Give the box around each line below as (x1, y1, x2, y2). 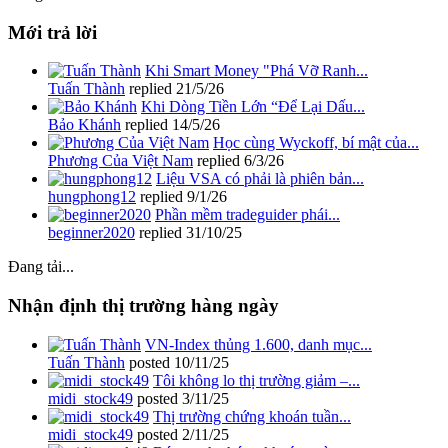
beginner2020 (48, 224, 135, 242)
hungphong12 (48, 188, 136, 206)
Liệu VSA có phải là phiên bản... (156, 170, 364, 188)
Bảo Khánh (48, 116, 121, 134)
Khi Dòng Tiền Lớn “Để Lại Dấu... (141, 98, 365, 116)
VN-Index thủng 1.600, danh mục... (145, 335, 372, 353)
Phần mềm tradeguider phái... (155, 206, 340, 224)
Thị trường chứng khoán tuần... (153, 407, 351, 425)
